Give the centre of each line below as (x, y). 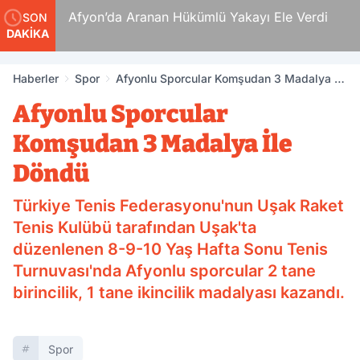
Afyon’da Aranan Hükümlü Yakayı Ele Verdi (197, 17)
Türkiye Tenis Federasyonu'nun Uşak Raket (178, 206)
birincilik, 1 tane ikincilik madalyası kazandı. (179, 292)
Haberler (36, 78)
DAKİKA (28, 33)
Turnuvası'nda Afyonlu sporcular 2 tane (164, 271)
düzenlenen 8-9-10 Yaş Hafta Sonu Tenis (170, 249)
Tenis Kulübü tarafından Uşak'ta (135, 227)
